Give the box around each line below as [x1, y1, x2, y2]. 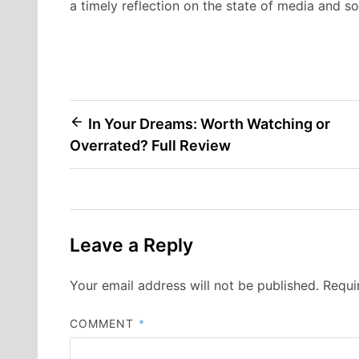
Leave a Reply [70, 234, 193, 257]
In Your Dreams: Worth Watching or [88, 115, 330, 132]
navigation [69, 143, 167, 167]
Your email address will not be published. [70, 277, 319, 294]
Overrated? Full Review [70, 136, 231, 154]
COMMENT [70, 317, 139, 331]
